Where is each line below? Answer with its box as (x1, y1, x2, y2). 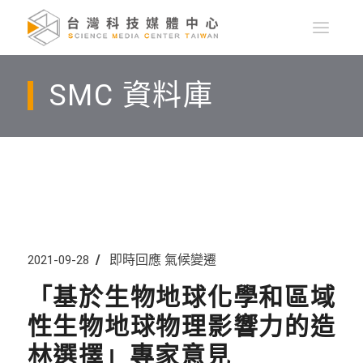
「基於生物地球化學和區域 (27, 282, 336, 311)
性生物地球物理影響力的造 (27, 311, 336, 340)
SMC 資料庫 (49, 78, 214, 113)
